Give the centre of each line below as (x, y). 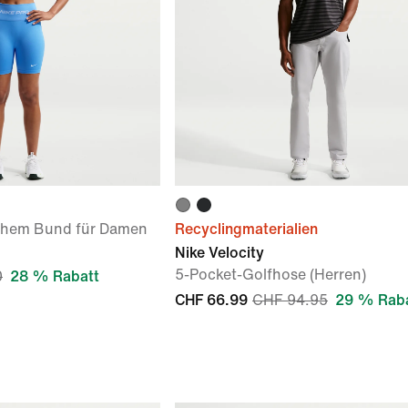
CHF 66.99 (211, 300)
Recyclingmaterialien (246, 229)
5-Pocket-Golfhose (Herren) (270, 275)
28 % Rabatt (55, 276)
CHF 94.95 (290, 300)
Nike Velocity (219, 253)
